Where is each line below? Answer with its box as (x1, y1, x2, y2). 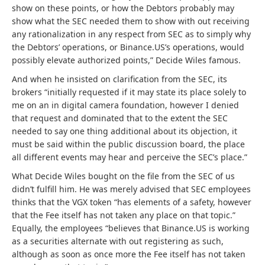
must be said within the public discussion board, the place (12, 138, 245, 150)
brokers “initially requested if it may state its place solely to (12, 86, 246, 98)
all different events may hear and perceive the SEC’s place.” (12, 151, 247, 163)
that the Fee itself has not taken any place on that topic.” (12, 209, 235, 221)
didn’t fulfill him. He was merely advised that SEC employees (12, 183, 251, 195)
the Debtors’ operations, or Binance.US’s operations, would (12, 41, 244, 53)
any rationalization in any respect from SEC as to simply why (12, 28, 251, 40)
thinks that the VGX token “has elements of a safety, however (12, 196, 251, 208)
